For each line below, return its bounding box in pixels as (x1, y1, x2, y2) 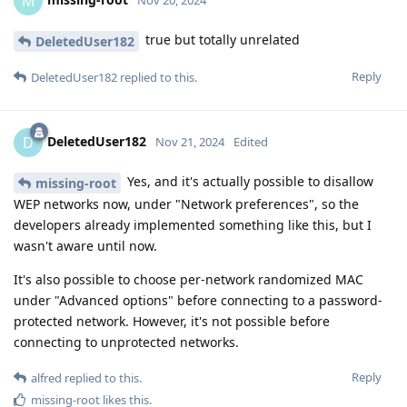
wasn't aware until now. (14, 236, 157, 254)
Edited (233, 133, 268, 150)
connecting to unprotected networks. (14, 333, 239, 351)
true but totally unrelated (142, 31, 300, 49)
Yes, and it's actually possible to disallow (124, 172, 373, 190)
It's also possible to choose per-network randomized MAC (14, 270, 363, 288)
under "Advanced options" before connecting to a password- (14, 291, 382, 309)
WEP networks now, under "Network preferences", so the (14, 194, 359, 213)
